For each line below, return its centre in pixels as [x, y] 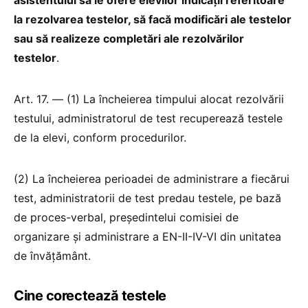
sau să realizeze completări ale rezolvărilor [129, 38]
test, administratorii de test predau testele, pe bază [147, 198]
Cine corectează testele [90, 295]
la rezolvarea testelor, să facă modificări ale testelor [153, 19]
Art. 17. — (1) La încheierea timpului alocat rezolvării [149, 99]
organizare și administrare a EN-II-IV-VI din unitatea [147, 236]
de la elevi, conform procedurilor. [102, 137]
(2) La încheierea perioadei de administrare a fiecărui [152, 178]
